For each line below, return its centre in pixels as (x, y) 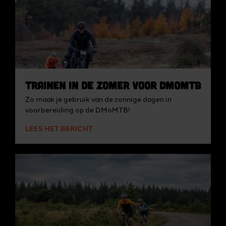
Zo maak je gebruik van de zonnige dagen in (98, 99)
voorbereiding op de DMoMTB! (78, 109)
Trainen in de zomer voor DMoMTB (113, 85)
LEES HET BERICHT (59, 128)
